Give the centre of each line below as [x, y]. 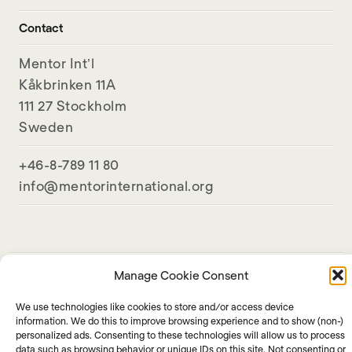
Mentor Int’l [57, 63]
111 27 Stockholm [73, 106]
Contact [41, 28]
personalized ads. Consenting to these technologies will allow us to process [180, 335]
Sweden [46, 127]
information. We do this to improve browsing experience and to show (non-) [180, 321]
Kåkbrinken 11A [67, 84]
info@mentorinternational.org [116, 186]
